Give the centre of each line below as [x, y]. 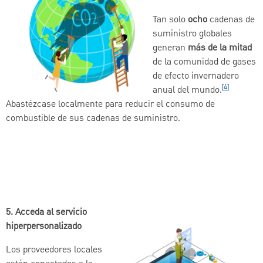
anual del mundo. [187, 90]
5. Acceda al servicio [46, 212]
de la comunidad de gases [204, 62]
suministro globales [192, 34]
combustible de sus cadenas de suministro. [93, 118]
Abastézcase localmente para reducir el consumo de [110, 104]
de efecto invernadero [196, 76]
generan [170, 48]
